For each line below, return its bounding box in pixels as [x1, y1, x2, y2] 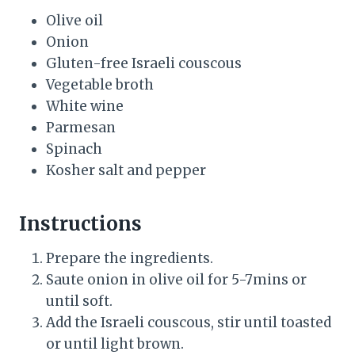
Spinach [46, 140, 102, 158]
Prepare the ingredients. [46, 250, 213, 268]
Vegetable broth [46, 76, 154, 94]
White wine [46, 97, 124, 116]
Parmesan [46, 119, 116, 137]
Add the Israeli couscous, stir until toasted [46, 314, 331, 332]
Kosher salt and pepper [46, 162, 206, 180]
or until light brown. [46, 335, 187, 353]
